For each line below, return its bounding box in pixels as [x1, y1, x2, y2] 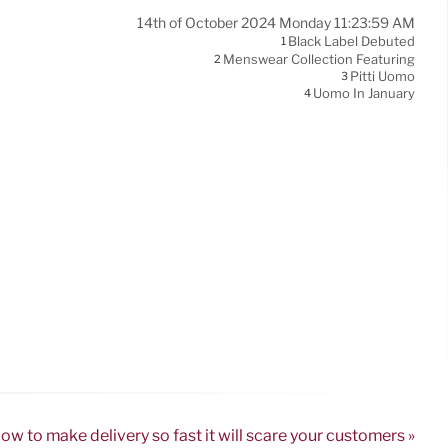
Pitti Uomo [350, 68, 415, 85]
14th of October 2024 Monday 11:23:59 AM [137, 14, 415, 33]
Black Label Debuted [288, 33, 415, 50]
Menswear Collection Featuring [223, 51, 415, 67]
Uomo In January [313, 85, 415, 102]
